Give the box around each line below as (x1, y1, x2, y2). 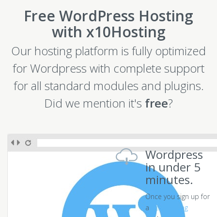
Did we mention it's (44, 95, 145, 111)
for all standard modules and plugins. (13, 77, 204, 93)
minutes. (145, 171, 193, 187)
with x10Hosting (51, 22, 166, 42)
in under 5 (145, 159, 201, 175)
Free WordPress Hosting (24, 6, 193, 26)
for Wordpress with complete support (13, 60, 204, 76)
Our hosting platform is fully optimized (11, 43, 206, 59)
